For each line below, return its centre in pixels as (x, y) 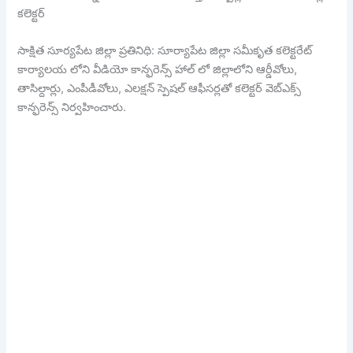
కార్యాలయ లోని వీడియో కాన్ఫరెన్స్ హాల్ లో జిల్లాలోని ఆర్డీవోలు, (158, 70)
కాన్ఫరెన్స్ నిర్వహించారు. (72, 108)
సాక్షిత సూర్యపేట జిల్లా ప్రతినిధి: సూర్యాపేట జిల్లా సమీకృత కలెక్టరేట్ (165, 51)
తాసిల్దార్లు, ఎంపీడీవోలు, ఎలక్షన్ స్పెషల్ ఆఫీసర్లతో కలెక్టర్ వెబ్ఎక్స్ (160, 89)
